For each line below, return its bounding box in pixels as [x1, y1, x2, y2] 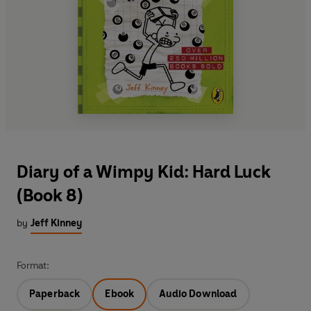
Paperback [29, 288, 81, 301]
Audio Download [159, 288, 237, 301]
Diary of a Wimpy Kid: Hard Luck [17, 162, 271, 183]
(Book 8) [17, 185, 83, 206]
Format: [17, 260, 49, 272]
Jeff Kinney [31, 217, 82, 230]
